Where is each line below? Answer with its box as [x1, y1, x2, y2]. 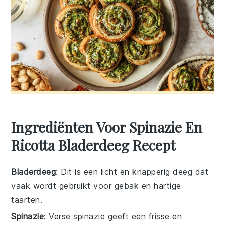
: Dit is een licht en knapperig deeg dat [56, 166, 209, 177]
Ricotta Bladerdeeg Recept [11, 135, 176, 154]
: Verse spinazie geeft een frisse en [44, 211, 182, 221]
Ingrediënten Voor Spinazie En [11, 117, 203, 136]
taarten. [11, 194, 43, 205]
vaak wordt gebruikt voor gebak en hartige [11, 180, 181, 191]
